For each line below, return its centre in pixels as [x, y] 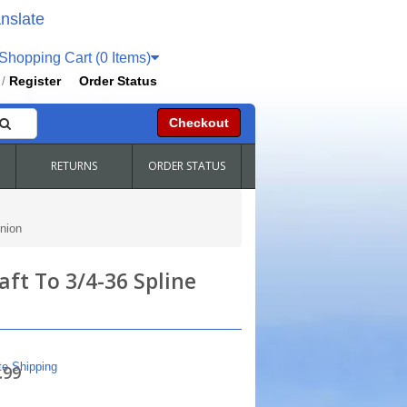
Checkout [199, 123]
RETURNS [74, 166]
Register [35, 81]
